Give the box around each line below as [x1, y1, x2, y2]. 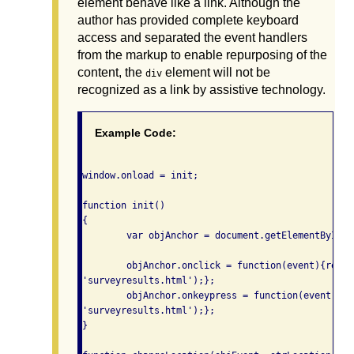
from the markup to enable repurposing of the [77, 48, 327, 62]
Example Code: [95, 126, 176, 140]
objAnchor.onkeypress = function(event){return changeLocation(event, [82, 290, 126, 302]
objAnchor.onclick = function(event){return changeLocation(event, [82, 260, 126, 272]
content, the [77, 66, 145, 80]
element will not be [162, 66, 270, 80]
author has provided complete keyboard [77, 13, 299, 28]
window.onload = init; [82, 170, 198, 182]
